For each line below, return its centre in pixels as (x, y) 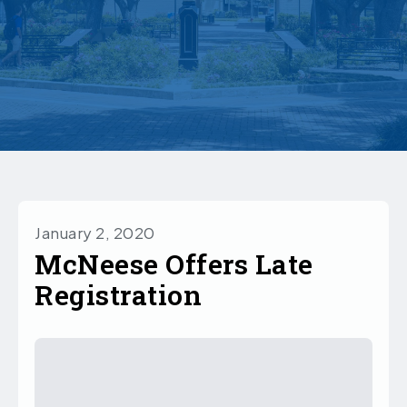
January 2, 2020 (95, 233)
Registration (118, 295)
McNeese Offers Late (174, 264)
